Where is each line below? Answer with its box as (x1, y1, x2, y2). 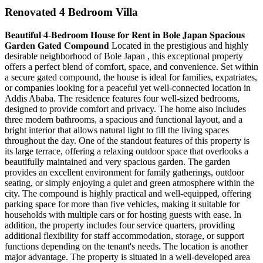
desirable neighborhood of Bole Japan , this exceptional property (5, 50, 243, 61)
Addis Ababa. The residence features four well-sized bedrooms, (5, 93, 240, 103)
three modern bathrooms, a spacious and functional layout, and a (5, 114, 242, 124)
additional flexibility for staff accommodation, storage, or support (5, 230, 244, 241)
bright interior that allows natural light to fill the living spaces (5, 124, 229, 135)
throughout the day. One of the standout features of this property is (5, 135, 249, 146)
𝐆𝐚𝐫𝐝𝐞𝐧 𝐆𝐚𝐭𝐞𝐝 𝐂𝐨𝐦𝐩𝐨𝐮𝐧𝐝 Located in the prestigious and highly (5, 40, 248, 50)
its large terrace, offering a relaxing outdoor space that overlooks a (5, 146, 248, 156)
